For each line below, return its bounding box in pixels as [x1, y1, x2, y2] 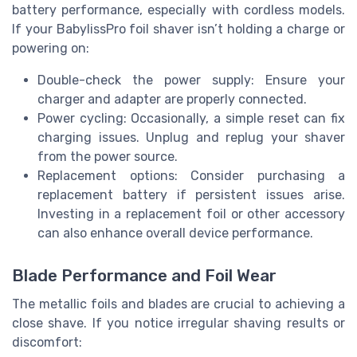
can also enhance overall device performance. [37, 225, 313, 241]
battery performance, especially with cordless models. [12, 2, 345, 18]
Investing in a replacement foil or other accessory [37, 206, 345, 222]
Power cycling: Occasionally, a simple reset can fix [37, 110, 345, 126]
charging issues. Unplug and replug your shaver [37, 129, 345, 145]
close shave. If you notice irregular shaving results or [12, 315, 345, 331]
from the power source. [37, 148, 178, 164]
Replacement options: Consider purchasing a [37, 167, 345, 183]
